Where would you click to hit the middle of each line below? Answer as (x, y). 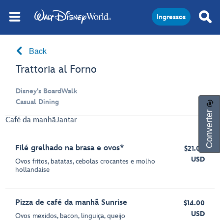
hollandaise (33, 170)
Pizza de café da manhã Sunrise (71, 203)
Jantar (67, 120)
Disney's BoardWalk (47, 91)
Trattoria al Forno (56, 69)
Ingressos (171, 17)
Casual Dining (38, 102)
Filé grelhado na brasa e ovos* (70, 148)
